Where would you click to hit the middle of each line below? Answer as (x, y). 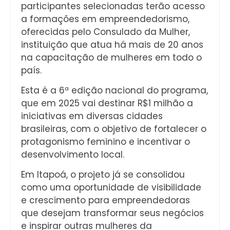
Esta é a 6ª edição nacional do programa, (114, 90)
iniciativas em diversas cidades (92, 116)
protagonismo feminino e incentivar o (106, 141)
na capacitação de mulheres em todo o (111, 57)
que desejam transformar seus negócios (112, 213)
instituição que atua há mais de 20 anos (112, 44)
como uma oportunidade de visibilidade (111, 188)
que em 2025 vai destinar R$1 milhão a (107, 103)
